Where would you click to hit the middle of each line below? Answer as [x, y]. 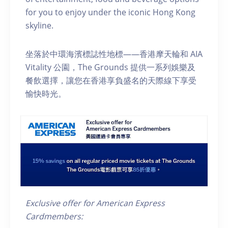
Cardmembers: [54, 217]
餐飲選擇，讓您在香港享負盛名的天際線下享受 [111, 81]
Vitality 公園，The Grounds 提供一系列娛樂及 [110, 67]
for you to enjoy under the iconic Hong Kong [110, 12]
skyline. [40, 26]
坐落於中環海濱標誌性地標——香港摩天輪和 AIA [114, 54]
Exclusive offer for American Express [95, 203]
